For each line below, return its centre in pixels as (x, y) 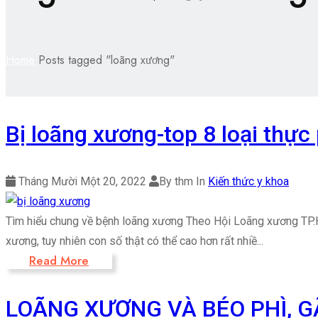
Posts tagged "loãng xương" (106, 60)
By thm (177, 181)
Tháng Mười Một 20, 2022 (81, 181)
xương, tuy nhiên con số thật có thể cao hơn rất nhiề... (135, 241)
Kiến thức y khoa (248, 181)
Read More (59, 261)
